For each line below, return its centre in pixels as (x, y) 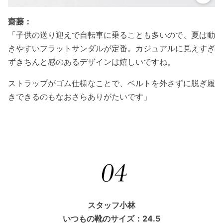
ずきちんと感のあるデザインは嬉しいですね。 (92, 61)
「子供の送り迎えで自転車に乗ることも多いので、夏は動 (111, 35)
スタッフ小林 (111, 205)
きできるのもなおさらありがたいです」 (80, 96)
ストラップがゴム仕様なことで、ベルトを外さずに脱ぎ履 (111, 83)
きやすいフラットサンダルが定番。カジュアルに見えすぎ (111, 48)
